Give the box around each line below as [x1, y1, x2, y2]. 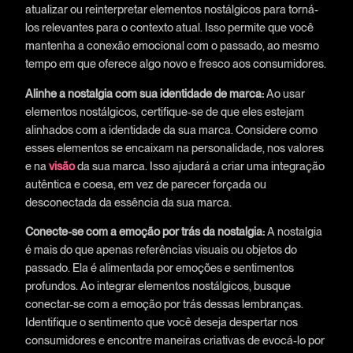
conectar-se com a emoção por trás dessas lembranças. [24, 297, 303, 311]
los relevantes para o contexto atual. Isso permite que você [24, 20, 314, 35]
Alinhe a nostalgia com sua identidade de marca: [24, 86, 266, 100]
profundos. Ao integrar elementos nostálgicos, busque [24, 279, 291, 293]
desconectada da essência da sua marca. [24, 195, 232, 209]
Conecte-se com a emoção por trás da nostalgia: [24, 225, 265, 239]
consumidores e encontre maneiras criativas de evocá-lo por [24, 333, 325, 347]
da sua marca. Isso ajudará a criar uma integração [76, 158, 325, 173]
